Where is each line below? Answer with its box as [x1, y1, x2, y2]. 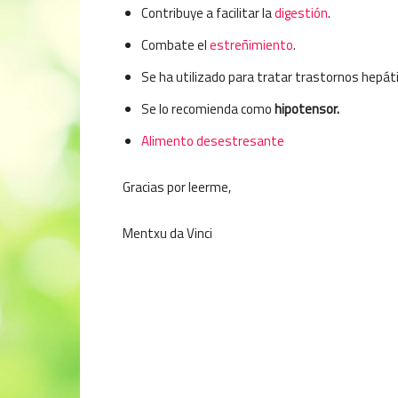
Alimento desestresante [141, 131, 284, 151]
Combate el [141, 35, 210, 55]
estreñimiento [210, 35, 293, 55]
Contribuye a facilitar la [141, 3, 275, 23]
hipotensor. [275, 99, 339, 119]
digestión [275, 3, 328, 23]
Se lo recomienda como [141, 99, 275, 119]
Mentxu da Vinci [123, 223, 212, 243]
